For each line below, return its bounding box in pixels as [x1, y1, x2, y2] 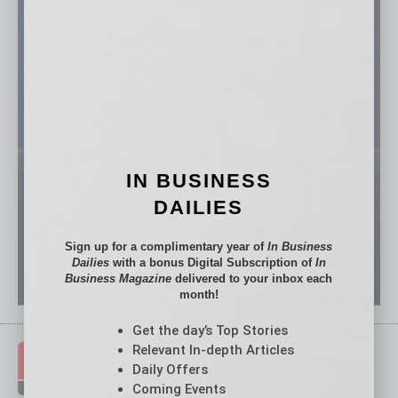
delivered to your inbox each [171, 272, 333, 285]
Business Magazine [65, 272, 172, 285]
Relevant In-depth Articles [132, 342, 295, 358]
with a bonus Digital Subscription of [108, 256, 315, 269]
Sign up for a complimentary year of [65, 240, 268, 253]
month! [179, 288, 219, 301]
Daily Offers [132, 362, 209, 378]
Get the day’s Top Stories [132, 322, 289, 338]
